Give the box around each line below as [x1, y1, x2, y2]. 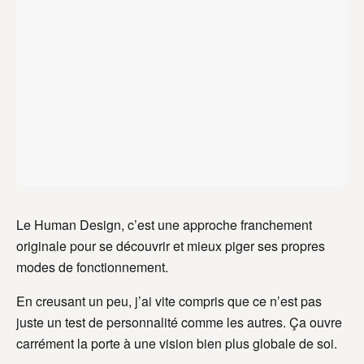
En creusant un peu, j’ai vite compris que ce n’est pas [16, 292, 322, 311]
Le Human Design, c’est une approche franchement [16, 215, 312, 235]
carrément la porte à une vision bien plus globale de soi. [16, 334, 337, 353]
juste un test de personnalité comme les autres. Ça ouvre [16, 313, 342, 332]
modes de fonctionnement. [16, 258, 168, 277]
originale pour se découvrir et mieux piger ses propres [16, 236, 325, 256]
